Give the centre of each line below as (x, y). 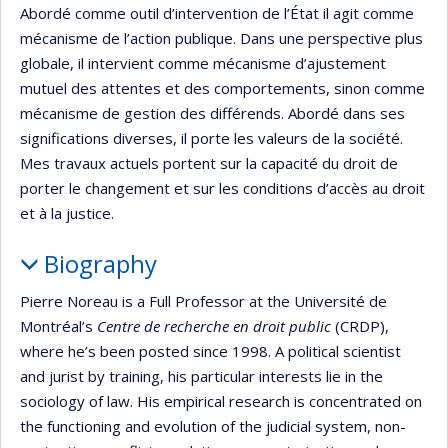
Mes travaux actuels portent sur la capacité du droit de (209, 162)
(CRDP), (360, 326)
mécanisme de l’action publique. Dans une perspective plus (221, 37)
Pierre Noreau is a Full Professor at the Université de (203, 301)
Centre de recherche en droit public (214, 326)
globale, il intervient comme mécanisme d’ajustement (203, 62)
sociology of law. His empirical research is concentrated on (221, 401)
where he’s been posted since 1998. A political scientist (210, 351)
